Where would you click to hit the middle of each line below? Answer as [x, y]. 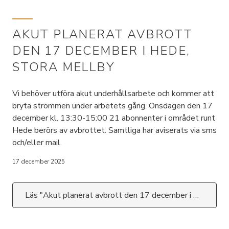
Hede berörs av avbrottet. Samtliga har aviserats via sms [114, 130]
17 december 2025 [39, 162]
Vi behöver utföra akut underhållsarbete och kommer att [113, 94]
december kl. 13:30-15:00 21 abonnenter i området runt [114, 118]
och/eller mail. [37, 143]
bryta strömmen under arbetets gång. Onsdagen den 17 [112, 106]
